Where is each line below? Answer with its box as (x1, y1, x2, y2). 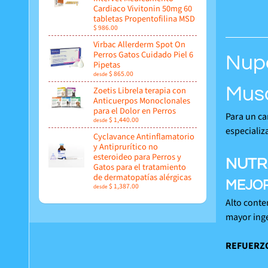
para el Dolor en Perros (93, 104, 176, 117)
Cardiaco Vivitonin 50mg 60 (93, 2, 192, 15)
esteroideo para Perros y (93, 150, 181, 163)
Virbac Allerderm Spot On (93, 38, 185, 51)
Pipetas (93, 58, 120, 71)
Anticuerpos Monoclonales (93, 94, 190, 107)
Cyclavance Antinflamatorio (93, 130, 194, 143)
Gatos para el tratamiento (93, 160, 186, 173)
